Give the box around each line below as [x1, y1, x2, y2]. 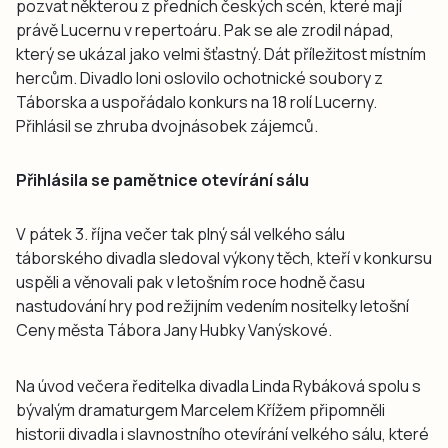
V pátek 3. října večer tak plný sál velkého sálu [16, 222, 345, 245]
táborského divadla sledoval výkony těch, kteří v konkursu [16, 246, 432, 269]
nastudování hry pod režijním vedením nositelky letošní [16, 294, 409, 317]
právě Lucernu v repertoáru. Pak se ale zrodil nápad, [16, 18, 394, 41]
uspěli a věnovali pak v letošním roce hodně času [16, 270, 365, 293]
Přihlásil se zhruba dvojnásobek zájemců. [16, 114, 318, 137]
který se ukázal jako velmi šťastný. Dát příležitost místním [16, 42, 426, 65]
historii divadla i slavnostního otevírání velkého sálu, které [16, 422, 429, 445]
